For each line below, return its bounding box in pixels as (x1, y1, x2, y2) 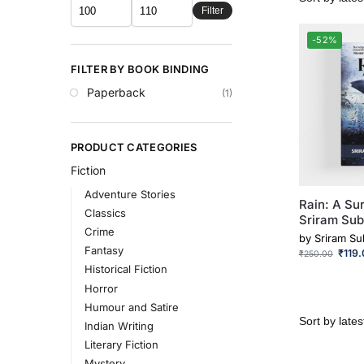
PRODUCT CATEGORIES (71, 141, 197, 154)
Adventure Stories (84, 187, 175, 201)
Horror (84, 281, 118, 295)
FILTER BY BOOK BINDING (71, 63, 210, 76)
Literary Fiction (84, 338, 158, 352)
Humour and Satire (84, 300, 179, 314)
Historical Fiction (84, 262, 167, 276)
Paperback (87, 84, 145, 99)
